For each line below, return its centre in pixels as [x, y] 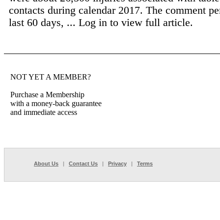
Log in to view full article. [136, 22]
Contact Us [83, 164]
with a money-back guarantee [56, 103]
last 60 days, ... [44, 22]
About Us [46, 164]
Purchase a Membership [47, 95]
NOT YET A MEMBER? [51, 77]
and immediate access [44, 112]
